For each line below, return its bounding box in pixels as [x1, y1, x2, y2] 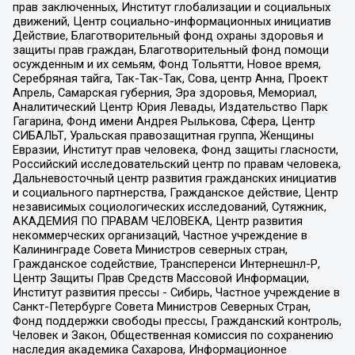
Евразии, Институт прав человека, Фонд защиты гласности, [12, 143, 338, 158]
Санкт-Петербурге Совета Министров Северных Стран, [12, 300, 311, 315]
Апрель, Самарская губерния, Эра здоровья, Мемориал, [12, 86, 317, 101]
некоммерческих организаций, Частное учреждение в [12, 228, 307, 243]
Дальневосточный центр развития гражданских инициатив [12, 171, 337, 186]
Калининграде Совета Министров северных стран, [12, 242, 288, 258]
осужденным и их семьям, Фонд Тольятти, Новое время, [12, 57, 321, 72]
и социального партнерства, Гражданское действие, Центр [12, 185, 338, 200]
